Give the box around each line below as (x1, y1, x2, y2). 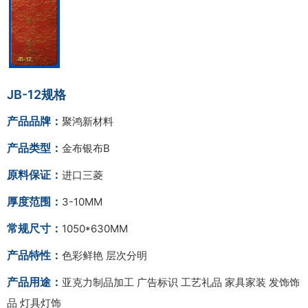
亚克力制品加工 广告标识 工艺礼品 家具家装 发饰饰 (62, 276, 300, 289)
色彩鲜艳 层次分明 (62, 249, 147, 263)
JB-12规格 (7, 87, 66, 102)
